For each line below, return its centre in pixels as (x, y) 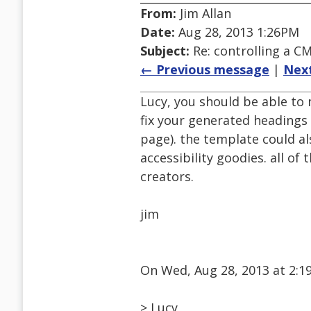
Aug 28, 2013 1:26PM (237, 32)
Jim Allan (204, 14)
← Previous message (205, 70)
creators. (167, 177)
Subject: (165, 51)
